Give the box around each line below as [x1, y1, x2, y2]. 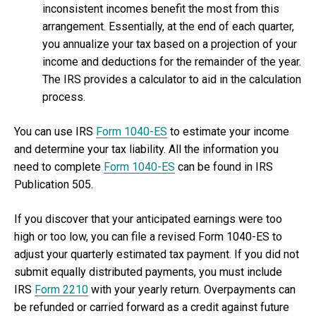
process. [42, 90, 85, 104]
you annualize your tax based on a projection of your [42, 37, 297, 51]
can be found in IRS [175, 159, 273, 174]
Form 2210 [35, 282, 88, 296]
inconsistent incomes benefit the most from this [42, 1, 279, 16]
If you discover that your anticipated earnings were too [14, 212, 282, 226]
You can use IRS [14, 124, 96, 138]
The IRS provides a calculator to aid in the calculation [42, 72, 301, 86]
